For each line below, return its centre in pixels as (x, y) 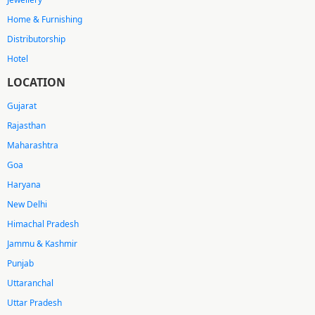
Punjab (20, 264)
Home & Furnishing (45, 20)
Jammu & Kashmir (42, 244)
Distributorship (36, 39)
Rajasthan (26, 126)
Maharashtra (33, 146)
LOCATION (36, 83)
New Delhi (27, 205)
